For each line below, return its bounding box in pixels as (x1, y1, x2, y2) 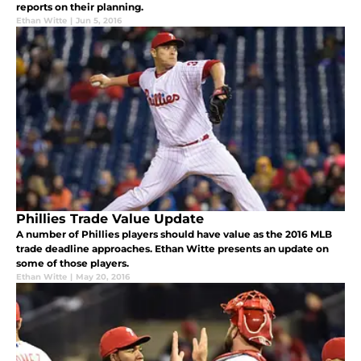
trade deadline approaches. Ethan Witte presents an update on (16, 243, 329, 255)
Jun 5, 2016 (76, 15, 122, 27)
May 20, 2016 (76, 272, 130, 283)
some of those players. (16, 257, 129, 270)
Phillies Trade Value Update (16, 211, 204, 227)
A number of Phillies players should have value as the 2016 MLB (16, 228, 332, 241)
